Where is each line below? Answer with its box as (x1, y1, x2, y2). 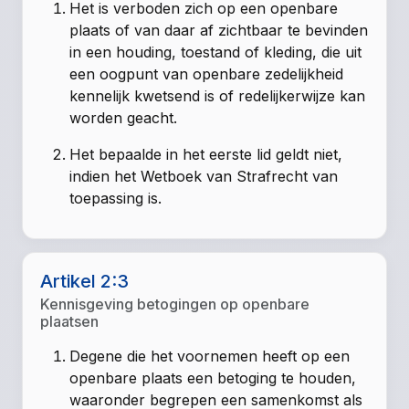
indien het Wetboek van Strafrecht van (69, 166, 339, 185)
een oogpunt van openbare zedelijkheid (69, 64, 344, 83)
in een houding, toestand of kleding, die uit (69, 42, 362, 61)
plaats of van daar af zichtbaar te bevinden (69, 20, 369, 39)
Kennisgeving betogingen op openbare (40, 294, 310, 313)
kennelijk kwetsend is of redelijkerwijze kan (69, 86, 366, 105)
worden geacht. (69, 108, 178, 127)
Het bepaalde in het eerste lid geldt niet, (69, 144, 343, 163)
